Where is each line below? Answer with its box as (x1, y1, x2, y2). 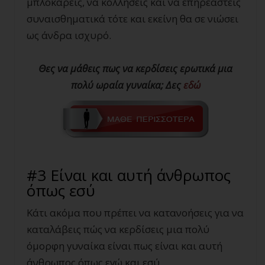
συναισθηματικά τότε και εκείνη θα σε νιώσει (27, 12, 238, 25)
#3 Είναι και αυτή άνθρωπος (27, 164, 231, 186)
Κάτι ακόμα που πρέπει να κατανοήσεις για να (27, 206, 244, 219)
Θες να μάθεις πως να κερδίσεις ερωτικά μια (38, 62, 232, 75)
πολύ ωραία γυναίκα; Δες (70, 78, 183, 92)
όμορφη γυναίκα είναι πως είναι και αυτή (27, 239, 222, 253)
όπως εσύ (27, 180, 95, 201)
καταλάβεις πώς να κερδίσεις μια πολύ (27, 222, 209, 236)
